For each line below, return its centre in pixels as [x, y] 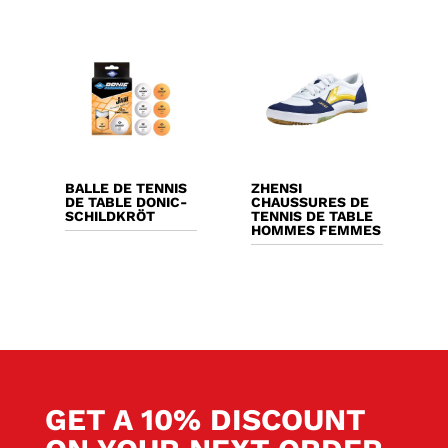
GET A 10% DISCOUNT [204, 420]
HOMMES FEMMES [316, 229]
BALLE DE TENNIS [125, 187]
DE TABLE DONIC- [125, 201]
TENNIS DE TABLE [312, 215]
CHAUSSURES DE [310, 201]
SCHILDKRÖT [109, 215]
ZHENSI [277, 187]
